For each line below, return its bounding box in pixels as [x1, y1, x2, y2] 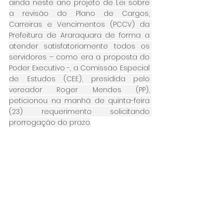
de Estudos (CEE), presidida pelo [9, 74, 150, 84]
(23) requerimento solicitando [9, 107, 150, 117]
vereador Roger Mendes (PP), [9, 85, 150, 95]
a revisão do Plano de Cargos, [9, 8, 150, 19]
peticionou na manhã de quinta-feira [9, 96, 150, 106]
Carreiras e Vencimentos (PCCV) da [9, 19, 150, 30]
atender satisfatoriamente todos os [9, 41, 150, 52]
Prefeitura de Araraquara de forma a [9, 30, 150, 41]
